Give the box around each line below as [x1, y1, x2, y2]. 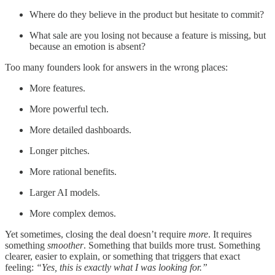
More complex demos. [29, 208, 116, 219]
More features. [29, 83, 85, 94]
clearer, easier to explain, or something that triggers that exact [5, 251, 240, 262]
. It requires [208, 229, 252, 240]
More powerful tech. [29, 104, 109, 115]
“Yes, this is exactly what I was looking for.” [36, 262, 207, 273]
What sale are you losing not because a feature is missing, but [29, 30, 266, 41]
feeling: [5, 262, 36, 273]
